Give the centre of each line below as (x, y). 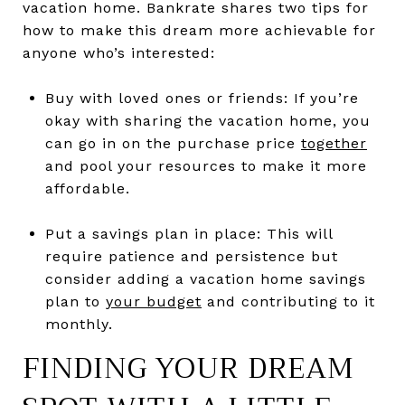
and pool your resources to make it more (206, 166)
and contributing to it (288, 302)
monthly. (79, 325)
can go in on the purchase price (173, 144)
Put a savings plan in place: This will (188, 234)
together (334, 144)
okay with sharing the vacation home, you (207, 121)
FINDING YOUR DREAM (188, 369)
